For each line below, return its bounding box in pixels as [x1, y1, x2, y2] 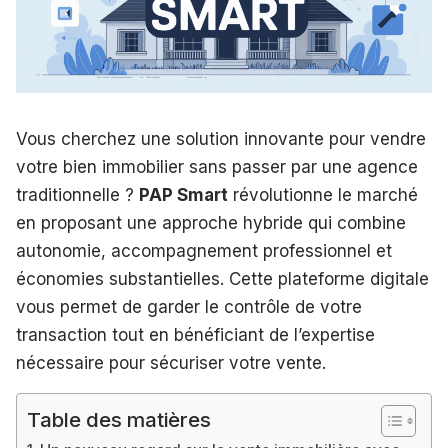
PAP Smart [139, 185, 228, 206]
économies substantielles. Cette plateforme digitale [16, 269, 429, 290]
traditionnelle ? [16, 185, 139, 206]
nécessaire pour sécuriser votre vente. [16, 353, 326, 374]
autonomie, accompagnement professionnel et [16, 241, 392, 262]
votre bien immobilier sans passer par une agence [16, 157, 418, 178]
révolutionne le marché [228, 185, 418, 206]
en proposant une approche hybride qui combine [16, 213, 406, 234]
